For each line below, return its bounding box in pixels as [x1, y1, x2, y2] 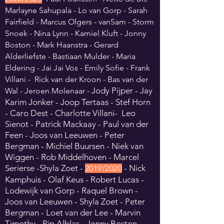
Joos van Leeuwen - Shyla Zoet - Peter [5, 196, 145, 206]
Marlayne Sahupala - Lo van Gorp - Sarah [5, 5, 147, 15]
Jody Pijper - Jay [91, 85, 152, 95]
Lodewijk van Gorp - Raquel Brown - [5, 185, 138, 195]
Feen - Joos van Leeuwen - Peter [5, 130, 124, 140]
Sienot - [5, 119, 35, 129]
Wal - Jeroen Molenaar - [5, 86, 91, 95]
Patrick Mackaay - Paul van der [35, 119, 148, 129]
